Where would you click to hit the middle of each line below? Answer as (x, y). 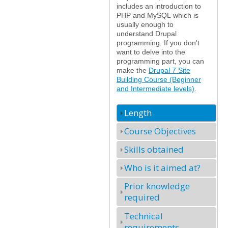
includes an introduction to (159, 6)
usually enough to (145, 24)
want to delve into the (151, 52)
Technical (143, 216)
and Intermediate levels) (155, 88)
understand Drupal (147, 33)
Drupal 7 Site (169, 70)
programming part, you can (160, 61)
